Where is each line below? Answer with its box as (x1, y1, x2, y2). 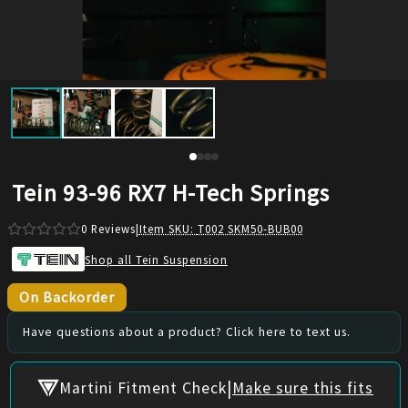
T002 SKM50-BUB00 (197, 221, 303, 237)
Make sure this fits (232, 378, 374, 399)
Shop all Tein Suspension (84, 251, 228, 267)
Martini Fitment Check (59, 378, 228, 399)
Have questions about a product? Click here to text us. (23, 323, 351, 340)
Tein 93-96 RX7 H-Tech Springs (11, 178, 330, 208)
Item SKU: (138, 221, 198, 237)
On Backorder (19, 287, 115, 306)
